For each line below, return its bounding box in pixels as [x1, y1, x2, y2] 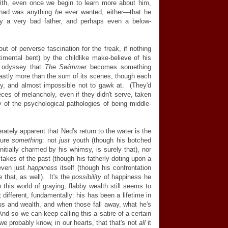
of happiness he [101, 173, 152, 181]
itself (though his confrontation [60, 164, 152, 172]
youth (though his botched [70, 136, 151, 144]
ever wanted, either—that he [62, 8, 152, 16]
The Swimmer [44, 63, 87, 71]
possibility [72, 173, 102, 181]
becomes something [87, 63, 152, 71]
